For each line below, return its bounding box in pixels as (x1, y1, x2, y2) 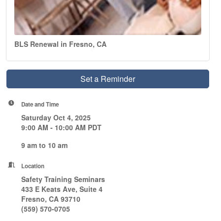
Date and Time (21, 100, 59, 109)
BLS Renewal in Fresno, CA (14, 38, 107, 49)
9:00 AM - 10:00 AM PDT (21, 122, 102, 132)
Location (21, 161, 45, 170)
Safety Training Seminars (21, 174, 106, 184)
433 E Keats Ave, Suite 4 (21, 184, 111, 194)
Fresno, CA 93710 (21, 193, 89, 204)
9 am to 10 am (21, 140, 68, 150)
